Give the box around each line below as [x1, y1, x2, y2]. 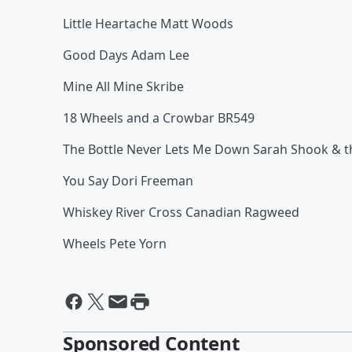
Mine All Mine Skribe [63, 78, 184, 95]
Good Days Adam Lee [63, 46, 189, 64]
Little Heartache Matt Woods [63, 15, 233, 32]
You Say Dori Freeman [63, 172, 193, 189]
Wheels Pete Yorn [63, 235, 167, 252]
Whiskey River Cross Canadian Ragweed [63, 203, 299, 221]
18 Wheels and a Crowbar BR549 [63, 109, 255, 126]
